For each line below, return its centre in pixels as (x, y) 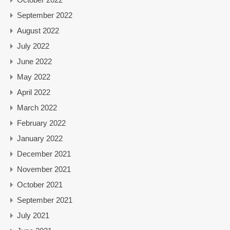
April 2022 (34, 92)
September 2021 (45, 200)
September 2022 (45, 15)
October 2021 (40, 184)
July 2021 (33, 215)
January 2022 (40, 138)
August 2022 (38, 30)
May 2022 (34, 76)
